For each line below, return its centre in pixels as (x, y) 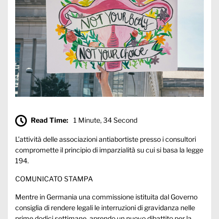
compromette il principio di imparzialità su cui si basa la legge (109, 150)
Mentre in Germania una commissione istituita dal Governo (106, 197)
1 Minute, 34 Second (105, 120)
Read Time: (50, 120)
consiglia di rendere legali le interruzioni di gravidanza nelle (105, 207)
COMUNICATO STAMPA (54, 178)
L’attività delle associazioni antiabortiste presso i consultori (106, 139)
